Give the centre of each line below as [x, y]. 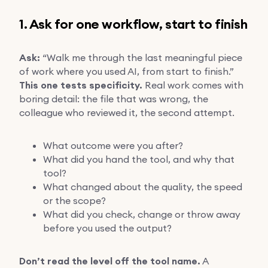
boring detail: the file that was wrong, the [114, 98]
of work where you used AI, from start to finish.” [127, 71]
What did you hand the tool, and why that [139, 159]
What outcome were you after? [113, 145]
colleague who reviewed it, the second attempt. [127, 112]
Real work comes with [193, 85]
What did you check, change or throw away [142, 214]
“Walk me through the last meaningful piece [141, 57]
